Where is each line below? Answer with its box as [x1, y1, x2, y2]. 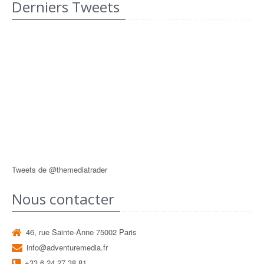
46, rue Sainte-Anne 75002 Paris [26, 226, 137, 237]
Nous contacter [12, 189, 114, 209]
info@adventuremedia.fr [27, 242, 108, 253]
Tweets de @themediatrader [12, 164, 107, 175]
